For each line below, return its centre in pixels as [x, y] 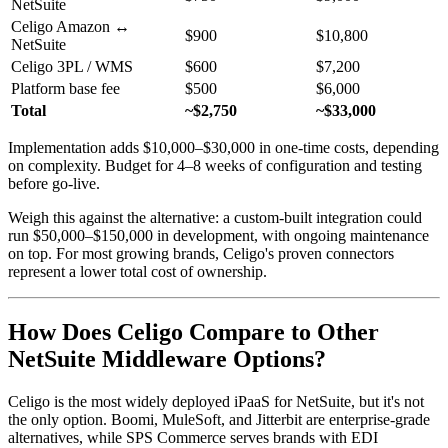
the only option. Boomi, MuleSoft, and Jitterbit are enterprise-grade [219, 419]
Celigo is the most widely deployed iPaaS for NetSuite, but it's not [216, 401]
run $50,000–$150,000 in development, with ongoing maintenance [218, 236]
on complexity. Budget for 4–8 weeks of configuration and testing [215, 166]
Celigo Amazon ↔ [70, 27]
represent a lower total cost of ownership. [137, 272]
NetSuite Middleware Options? [167, 359]
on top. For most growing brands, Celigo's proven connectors [201, 254]
